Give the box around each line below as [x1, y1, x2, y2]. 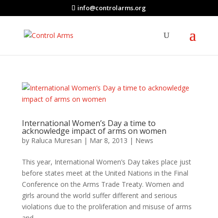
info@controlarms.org [77, 3, 146, 12]
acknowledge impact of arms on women [21, 126, 166, 136]
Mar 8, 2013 [89, 136, 127, 145]
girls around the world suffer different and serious [21, 191, 177, 200]
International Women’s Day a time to [21, 118, 156, 128]
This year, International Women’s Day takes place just [21, 157, 191, 166]
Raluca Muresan [31, 136, 82, 145]
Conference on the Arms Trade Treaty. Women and [21, 180, 184, 189]
